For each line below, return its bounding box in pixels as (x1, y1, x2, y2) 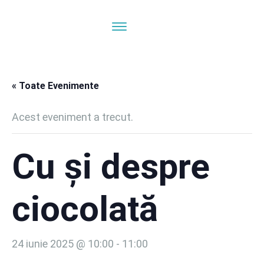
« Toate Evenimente (12, 80, 99, 91)
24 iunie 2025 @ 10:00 (12, 237, 114, 250)
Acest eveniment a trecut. (12, 111, 133, 123)
